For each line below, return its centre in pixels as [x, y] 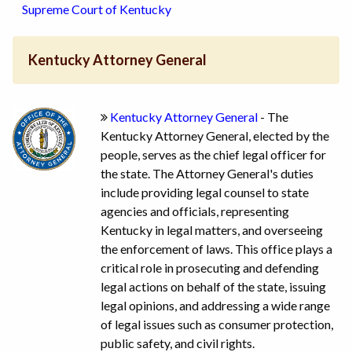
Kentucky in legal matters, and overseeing [212, 229]
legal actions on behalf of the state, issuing [213, 286]
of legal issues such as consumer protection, [217, 324]
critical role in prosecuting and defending [210, 267]
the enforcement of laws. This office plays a [216, 248]
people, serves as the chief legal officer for [213, 154]
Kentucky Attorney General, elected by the [215, 135]
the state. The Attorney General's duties [207, 173]
